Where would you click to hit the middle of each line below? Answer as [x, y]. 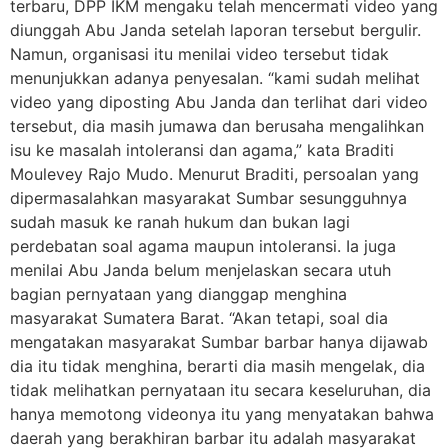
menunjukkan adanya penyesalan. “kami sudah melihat [215, 78]
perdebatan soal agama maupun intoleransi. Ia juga [203, 246]
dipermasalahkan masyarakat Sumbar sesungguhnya [208, 198]
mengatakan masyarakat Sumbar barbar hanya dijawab [219, 342]
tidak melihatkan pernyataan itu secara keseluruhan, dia [220, 390]
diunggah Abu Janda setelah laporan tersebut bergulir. [215, 30]
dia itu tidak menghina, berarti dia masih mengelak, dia [217, 366]
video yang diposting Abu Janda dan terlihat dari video [219, 102]
